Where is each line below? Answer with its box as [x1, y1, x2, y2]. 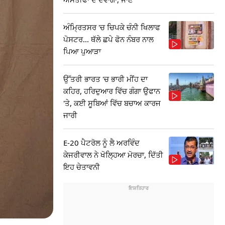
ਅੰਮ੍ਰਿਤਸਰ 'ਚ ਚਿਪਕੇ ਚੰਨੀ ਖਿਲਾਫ [63, 22, 160, 32]
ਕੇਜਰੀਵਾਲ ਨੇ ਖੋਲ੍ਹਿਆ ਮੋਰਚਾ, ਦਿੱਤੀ [63, 150, 163, 160]
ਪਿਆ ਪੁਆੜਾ [63, 46, 101, 56]
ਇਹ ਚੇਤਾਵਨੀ [63, 162, 100, 172]
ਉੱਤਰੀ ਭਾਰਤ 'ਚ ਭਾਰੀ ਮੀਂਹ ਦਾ [63, 74, 148, 84]
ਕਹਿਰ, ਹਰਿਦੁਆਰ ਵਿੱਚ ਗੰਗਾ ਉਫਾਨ [63, 86, 160, 96]
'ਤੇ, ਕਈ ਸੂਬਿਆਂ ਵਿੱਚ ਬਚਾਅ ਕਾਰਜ [63, 98, 161, 108]
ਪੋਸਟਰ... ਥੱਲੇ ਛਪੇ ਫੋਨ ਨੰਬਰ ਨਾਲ [63, 34, 154, 44]
